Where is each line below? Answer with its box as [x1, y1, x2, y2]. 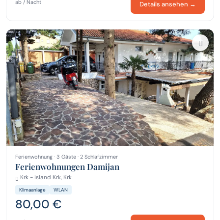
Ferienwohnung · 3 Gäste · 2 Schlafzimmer [15, 153, 118, 161]
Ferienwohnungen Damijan [15, 161, 119, 172]
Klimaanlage [19, 186, 46, 193]
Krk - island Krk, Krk [19, 173, 72, 182]
